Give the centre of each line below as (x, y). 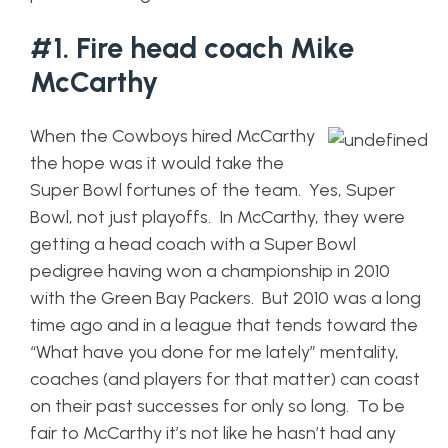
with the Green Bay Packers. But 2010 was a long (225, 298)
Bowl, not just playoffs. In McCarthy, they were (217, 217)
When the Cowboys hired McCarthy (172, 136)
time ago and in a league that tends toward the (224, 325)
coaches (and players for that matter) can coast (225, 379)
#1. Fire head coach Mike (192, 48)
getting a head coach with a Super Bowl (193, 244)
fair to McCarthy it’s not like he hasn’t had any (213, 433)
